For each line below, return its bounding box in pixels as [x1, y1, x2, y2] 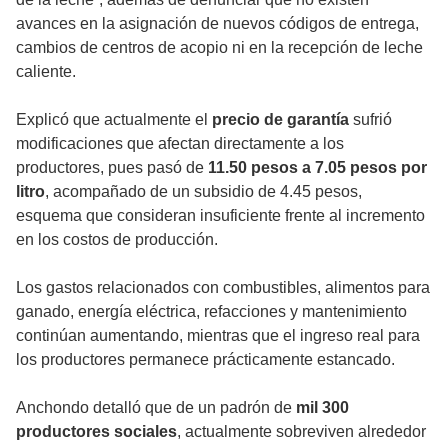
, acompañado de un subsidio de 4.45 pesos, [45, 182, 362, 200]
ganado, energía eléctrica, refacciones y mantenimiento [16, 302, 407, 320]
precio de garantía [212, 110, 349, 128]
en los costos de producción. [16, 230, 218, 248]
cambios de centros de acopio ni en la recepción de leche [16, 38, 423, 56]
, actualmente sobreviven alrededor [177, 422, 426, 440]
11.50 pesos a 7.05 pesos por [208, 158, 427, 176]
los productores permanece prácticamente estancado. [16, 350, 395, 368]
